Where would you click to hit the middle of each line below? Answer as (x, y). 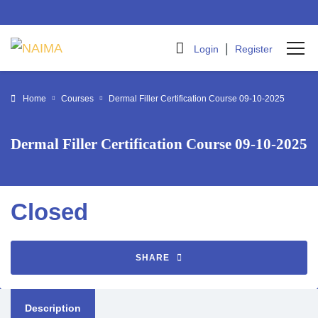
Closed (49, 212)
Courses (77, 99)
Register (254, 49)
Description (53, 308)
